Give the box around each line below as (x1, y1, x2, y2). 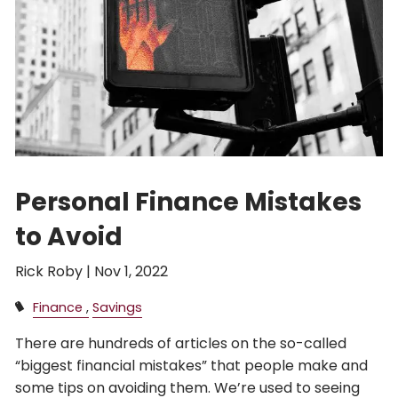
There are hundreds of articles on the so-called (15, 332, 347, 354)
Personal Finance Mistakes (15, 184, 362, 219)
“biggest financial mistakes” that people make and (15, 354, 369, 376)
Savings (92, 298, 142, 316)
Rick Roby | (15, 260, 95, 282)
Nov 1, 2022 (94, 260, 169, 282)
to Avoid (15, 219, 123, 254)
